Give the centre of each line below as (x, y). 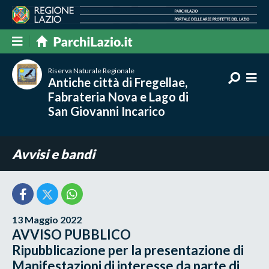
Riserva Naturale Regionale (92, 70)
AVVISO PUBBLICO (72, 234)
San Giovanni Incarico (107, 111)
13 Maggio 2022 (47, 219)
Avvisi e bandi (54, 154)
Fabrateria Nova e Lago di (119, 96)
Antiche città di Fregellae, (118, 82)
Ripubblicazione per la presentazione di (128, 250)
